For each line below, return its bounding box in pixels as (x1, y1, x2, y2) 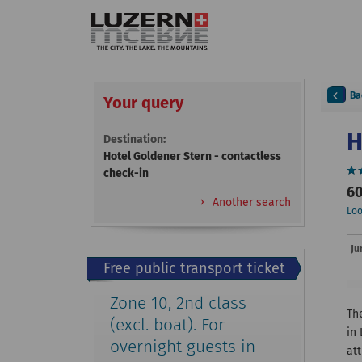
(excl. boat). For (110, 314, 225, 335)
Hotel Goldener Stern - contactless (103, 149, 281, 163)
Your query (103, 93, 183, 112)
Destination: (103, 133, 166, 146)
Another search (209, 196, 291, 209)
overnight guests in (110, 336, 255, 357)
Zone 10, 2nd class (110, 293, 246, 314)
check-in (103, 166, 149, 180)
